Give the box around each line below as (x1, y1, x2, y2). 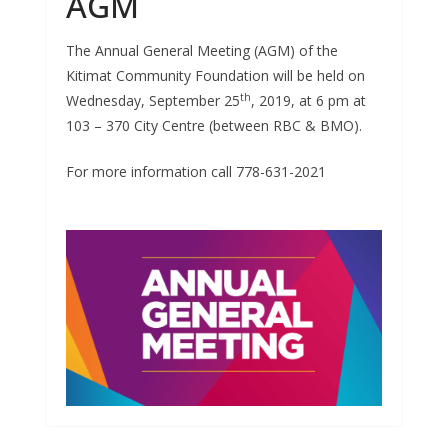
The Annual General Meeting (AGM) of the (66, 41, 338, 61)
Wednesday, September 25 (66, 91, 240, 111)
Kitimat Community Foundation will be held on (66, 66, 365, 86)
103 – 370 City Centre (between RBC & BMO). (66, 116, 362, 136)
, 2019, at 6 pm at (251, 91, 366, 111)
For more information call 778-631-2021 (66, 162, 326, 182)
